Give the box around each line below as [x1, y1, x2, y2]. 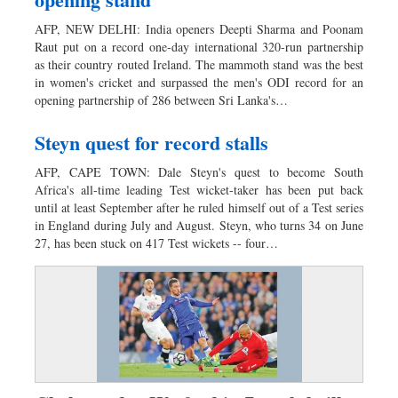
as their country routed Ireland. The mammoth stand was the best [35, 55, 363, 73]
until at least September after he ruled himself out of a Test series [35, 198, 363, 216]
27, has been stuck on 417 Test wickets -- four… [35, 234, 278, 251]
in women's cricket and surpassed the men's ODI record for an [35, 73, 363, 91]
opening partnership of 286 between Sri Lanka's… [35, 91, 288, 108]
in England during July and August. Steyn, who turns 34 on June [35, 216, 363, 234]
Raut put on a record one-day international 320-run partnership [35, 37, 363, 55]
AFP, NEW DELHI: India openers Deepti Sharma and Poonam [35, 20, 363, 37]
